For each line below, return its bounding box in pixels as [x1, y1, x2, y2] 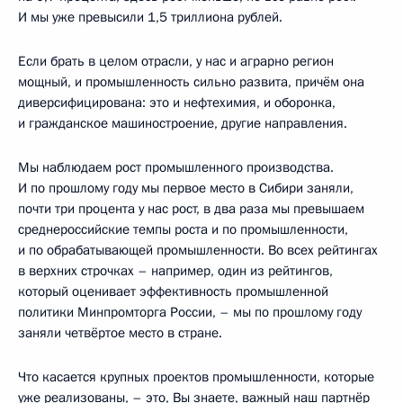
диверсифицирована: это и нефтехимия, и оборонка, [18, 94, 336, 112]
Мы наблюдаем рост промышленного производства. [18, 158, 334, 176]
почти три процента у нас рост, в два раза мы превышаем [18, 200, 364, 218]
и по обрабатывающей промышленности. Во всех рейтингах [18, 241, 378, 259]
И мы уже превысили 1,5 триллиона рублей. [18, 8, 282, 26]
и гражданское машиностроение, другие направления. [18, 114, 347, 132]
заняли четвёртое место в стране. [18, 324, 222, 342]
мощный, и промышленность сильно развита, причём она [18, 73, 364, 91]
